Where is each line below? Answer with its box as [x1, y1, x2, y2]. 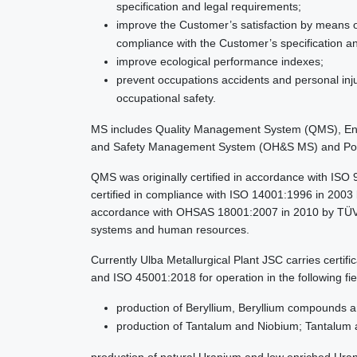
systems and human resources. [91, 223, 249, 236]
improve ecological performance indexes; [116, 55, 324, 68]
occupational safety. [116, 92, 216, 104]
